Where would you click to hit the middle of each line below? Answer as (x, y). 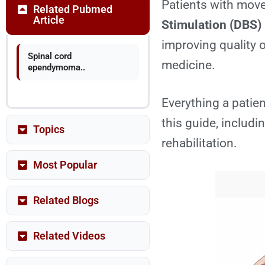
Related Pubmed (73, 9)
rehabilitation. (200, 143)
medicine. (189, 65)
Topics (49, 129)
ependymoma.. (56, 67)
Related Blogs (66, 200)
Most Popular (65, 165)
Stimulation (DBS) (212, 25)
